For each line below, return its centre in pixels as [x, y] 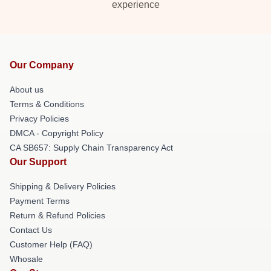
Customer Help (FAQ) [51, 244]
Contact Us [31, 230]
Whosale [26, 259]
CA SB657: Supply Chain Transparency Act [91, 147]
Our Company [42, 65]
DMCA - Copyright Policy [57, 133]
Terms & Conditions [47, 104]
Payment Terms [40, 201]
